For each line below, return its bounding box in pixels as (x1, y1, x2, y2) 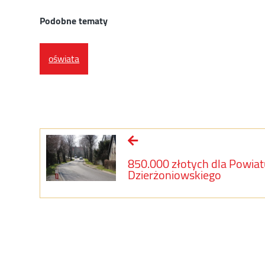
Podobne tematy (40, 12, 108, 30)
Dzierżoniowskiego (127, 163, 221, 186)
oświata (49, 49, 80, 67)
